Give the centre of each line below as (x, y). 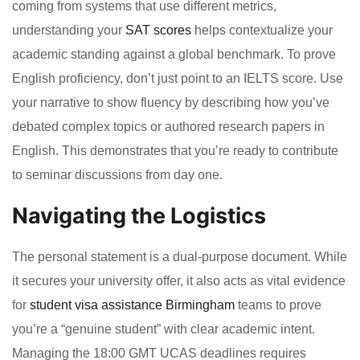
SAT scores (158, 31)
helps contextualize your (262, 31)
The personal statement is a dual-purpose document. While (180, 257)
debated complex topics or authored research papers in (168, 127)
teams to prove (278, 305)
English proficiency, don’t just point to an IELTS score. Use (178, 79)
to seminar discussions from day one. (117, 175)
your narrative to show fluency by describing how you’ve (171, 103)
